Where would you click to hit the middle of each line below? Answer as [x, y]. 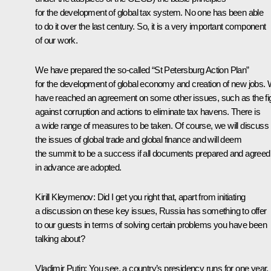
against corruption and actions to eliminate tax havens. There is [148, 111]
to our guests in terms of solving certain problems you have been [151, 224]
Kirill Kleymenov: [65, 197]
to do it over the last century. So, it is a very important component [151, 26]
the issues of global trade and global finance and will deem [138, 139]
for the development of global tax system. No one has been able [149, 12]
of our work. [57, 40]
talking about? [60, 238]
